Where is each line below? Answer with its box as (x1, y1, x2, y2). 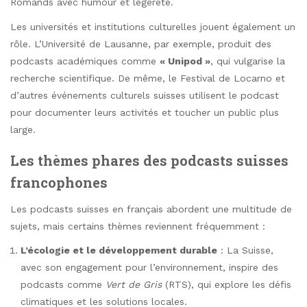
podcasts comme (21, 278, 106, 290)
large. (10, 123, 36, 135)
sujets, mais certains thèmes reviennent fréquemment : (10, 220, 265, 232)
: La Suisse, (217, 244, 273, 256)
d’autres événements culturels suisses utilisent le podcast (10, 89, 279, 101)
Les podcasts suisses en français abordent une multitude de (10, 203, 292, 214)
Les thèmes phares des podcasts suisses (10, 151, 288, 169)
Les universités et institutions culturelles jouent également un (10, 21, 295, 32)
